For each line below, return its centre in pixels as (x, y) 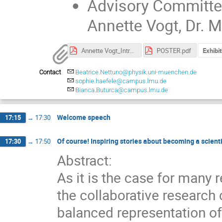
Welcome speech (84, 117)
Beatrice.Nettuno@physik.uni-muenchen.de (136, 72)
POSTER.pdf (174, 51)
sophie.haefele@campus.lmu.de (121, 81)
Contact (50, 72)
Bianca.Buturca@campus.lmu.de (122, 90)
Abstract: (84, 160)
